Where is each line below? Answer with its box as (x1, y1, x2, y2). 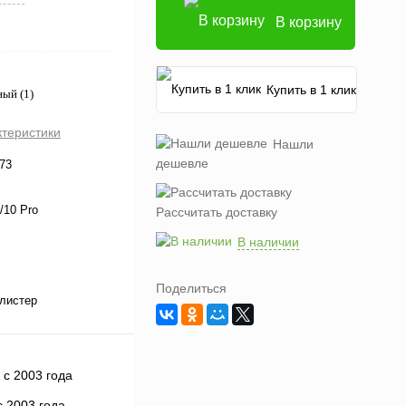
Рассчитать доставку (156, 205, 277, 219)
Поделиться (156, 281, 227, 295)
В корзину (275, 14, 342, 30)
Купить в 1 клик (266, 82, 356, 97)
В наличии (237, 235, 299, 249)
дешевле (156, 156, 208, 170)
